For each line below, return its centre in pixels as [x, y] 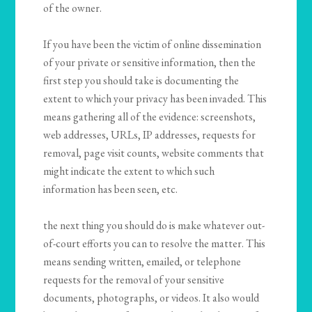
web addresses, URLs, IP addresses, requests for [150, 135]
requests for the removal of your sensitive [134, 280]
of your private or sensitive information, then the [150, 63]
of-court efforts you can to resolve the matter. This [155, 244]
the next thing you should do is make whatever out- [154, 226]
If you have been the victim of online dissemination [153, 45]
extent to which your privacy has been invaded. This [155, 99]
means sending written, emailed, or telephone [142, 262]
